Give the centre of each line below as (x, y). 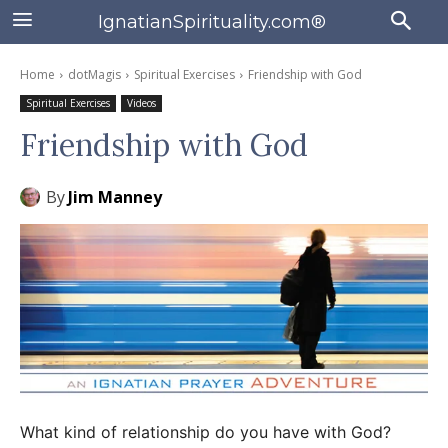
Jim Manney (115, 197)
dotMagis (94, 74)
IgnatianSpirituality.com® (211, 21)
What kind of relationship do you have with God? (205, 431)
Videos (141, 103)
